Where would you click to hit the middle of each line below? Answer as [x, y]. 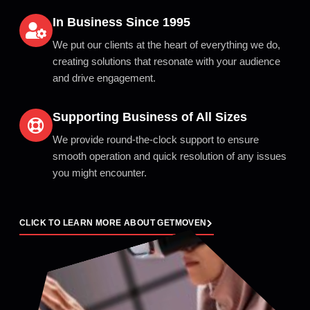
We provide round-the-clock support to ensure [156, 139]
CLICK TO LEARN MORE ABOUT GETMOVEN [113, 223]
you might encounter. [100, 172]
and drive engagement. [104, 77]
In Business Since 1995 [121, 22]
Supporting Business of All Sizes [150, 117]
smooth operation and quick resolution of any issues [170, 156]
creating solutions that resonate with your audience [166, 61]
